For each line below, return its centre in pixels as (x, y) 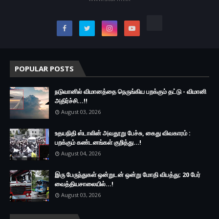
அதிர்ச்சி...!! (71, 101)
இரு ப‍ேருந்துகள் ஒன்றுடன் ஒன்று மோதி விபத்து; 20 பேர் (128, 175)
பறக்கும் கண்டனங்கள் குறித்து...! (98, 142)
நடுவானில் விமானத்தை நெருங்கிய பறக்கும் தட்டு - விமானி (131, 92)
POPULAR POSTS (44, 69)
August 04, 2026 (81, 153)
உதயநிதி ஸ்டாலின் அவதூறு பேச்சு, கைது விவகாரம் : (123, 133)
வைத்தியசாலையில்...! (84, 184)
